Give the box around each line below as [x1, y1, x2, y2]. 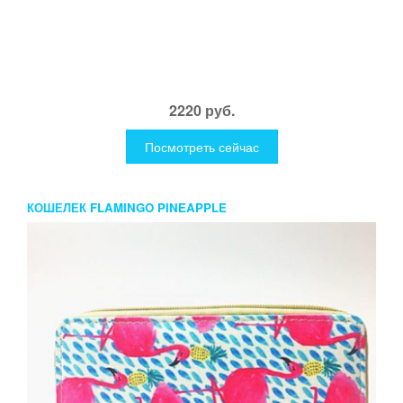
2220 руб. [168, 99, 235, 121]
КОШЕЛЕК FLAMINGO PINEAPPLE [27, 198, 227, 216]
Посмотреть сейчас [144, 137, 259, 156]
